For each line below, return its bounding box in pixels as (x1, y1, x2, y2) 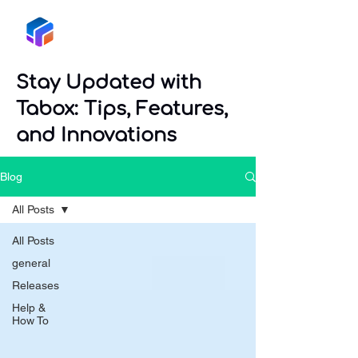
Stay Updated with (16, 72, 201, 93)
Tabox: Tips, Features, (16, 98, 228, 120)
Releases (12, 279, 59, 292)
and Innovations (16, 125, 177, 146)
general (12, 257, 50, 269)
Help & (12, 301, 46, 314)
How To (12, 314, 49, 327)
